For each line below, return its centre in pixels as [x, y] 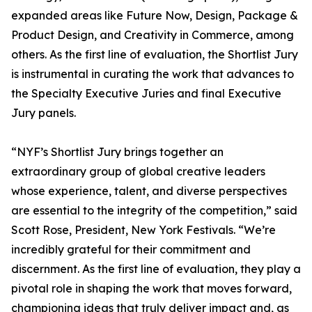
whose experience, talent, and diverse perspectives [149, 191]
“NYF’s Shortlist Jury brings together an [117, 152]
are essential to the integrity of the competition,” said [154, 211]
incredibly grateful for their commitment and [131, 250]
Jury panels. [44, 113]
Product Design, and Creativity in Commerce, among [153, 35]
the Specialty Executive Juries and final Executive [146, 94]
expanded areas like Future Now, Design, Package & [155, 16]
